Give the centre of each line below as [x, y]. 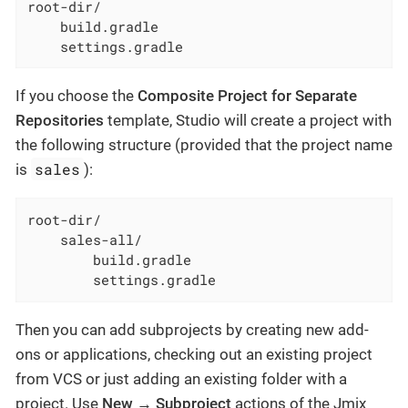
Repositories [60, 121]
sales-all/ [85, 240]
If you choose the [76, 96]
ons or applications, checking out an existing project [194, 354]
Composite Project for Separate [247, 96]
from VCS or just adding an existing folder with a [181, 378]
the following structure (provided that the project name [204, 145]
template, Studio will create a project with [248, 121]
